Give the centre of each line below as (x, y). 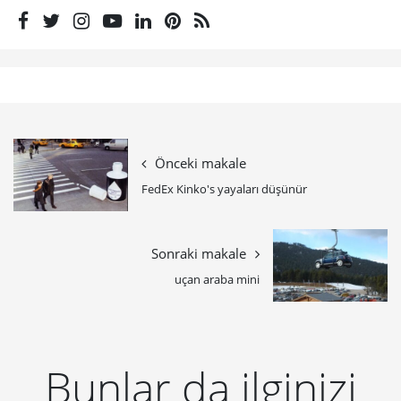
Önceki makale (200, 163)
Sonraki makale (199, 253)
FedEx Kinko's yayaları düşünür (224, 188)
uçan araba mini (217, 279)
